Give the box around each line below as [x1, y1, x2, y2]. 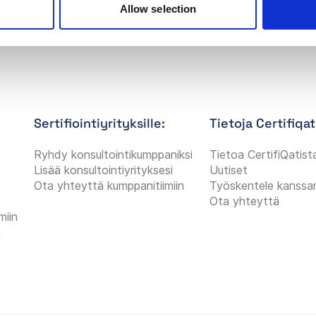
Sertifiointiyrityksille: [34, 114, 166, 131]
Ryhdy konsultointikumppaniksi [34, 147, 193, 162]
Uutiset [209, 162, 248, 177]
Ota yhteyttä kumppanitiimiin [34, 178, 185, 193]
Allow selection [119, 3, 197, 16]
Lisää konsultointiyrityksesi [34, 162, 174, 177]
